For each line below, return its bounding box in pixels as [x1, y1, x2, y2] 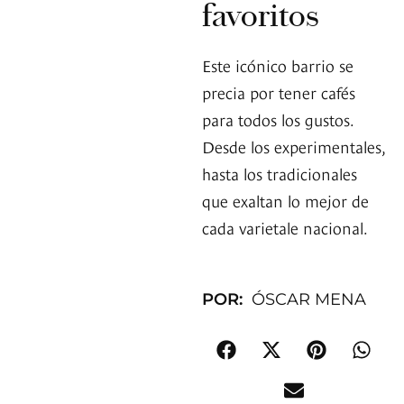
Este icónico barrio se [202, 53, 353, 77]
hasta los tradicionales [202, 161, 357, 185]
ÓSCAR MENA [252, 289, 366, 310]
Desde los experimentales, [202, 134, 385, 158]
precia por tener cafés [202, 80, 355, 104]
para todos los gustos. [202, 107, 353, 131]
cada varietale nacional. [202, 216, 368, 239]
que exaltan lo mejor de [202, 188, 369, 212]
